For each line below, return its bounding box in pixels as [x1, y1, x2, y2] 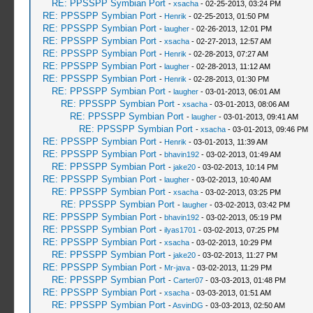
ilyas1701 [163, 226, 196, 234]
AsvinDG [172, 301, 203, 310]
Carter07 [173, 276, 203, 284]
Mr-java [163, 263, 190, 272]
